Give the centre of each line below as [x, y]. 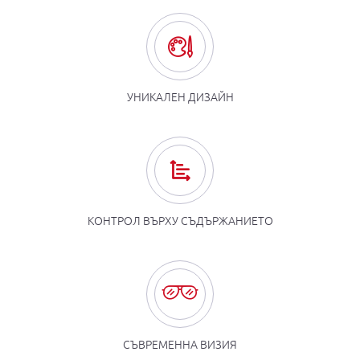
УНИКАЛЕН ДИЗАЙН [180, 96]
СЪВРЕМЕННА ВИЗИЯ [180, 344]
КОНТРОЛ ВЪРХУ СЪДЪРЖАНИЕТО [180, 220]
